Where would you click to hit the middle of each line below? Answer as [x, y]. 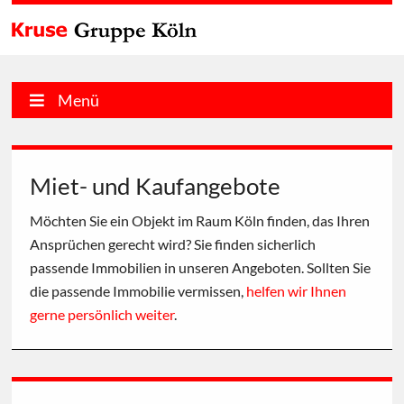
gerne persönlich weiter [102, 314]
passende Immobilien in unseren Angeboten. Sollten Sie [201, 267]
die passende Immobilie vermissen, [138, 291]
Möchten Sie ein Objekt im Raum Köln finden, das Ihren [200, 220]
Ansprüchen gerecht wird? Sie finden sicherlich [173, 244]
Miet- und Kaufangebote [156, 186]
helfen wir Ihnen [297, 291]
